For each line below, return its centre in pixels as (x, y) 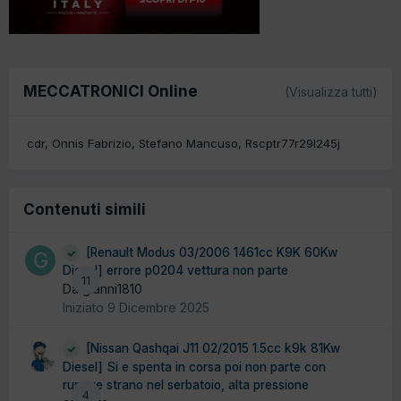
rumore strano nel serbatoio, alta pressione (186, 384)
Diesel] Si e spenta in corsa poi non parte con (194, 367)
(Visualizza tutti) (331, 91)
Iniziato (85, 308)
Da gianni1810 (102, 289)
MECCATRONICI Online (111, 91)
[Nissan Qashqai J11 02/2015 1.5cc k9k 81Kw (213, 349)
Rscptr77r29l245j (293, 143)
